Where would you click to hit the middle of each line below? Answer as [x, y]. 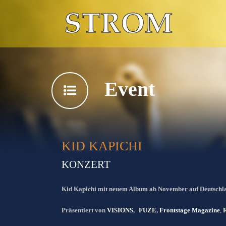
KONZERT [86, 164]
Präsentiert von [83, 210]
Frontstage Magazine [190, 210]
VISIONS [120, 210]
